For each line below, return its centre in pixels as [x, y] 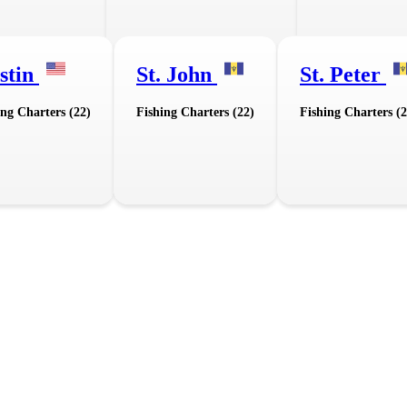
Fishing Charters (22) [195, 113]
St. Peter [343, 75]
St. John [177, 75]
